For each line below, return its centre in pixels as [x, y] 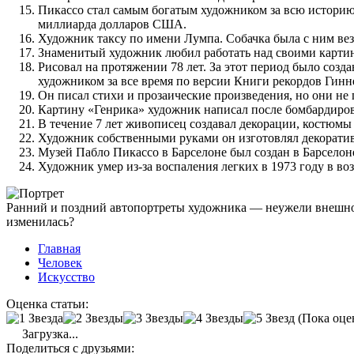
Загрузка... [49, 333]
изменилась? [40, 221]
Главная [59, 248]
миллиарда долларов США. [112, 24]
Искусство [66, 277]
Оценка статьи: [47, 303]
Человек [60, 262]
